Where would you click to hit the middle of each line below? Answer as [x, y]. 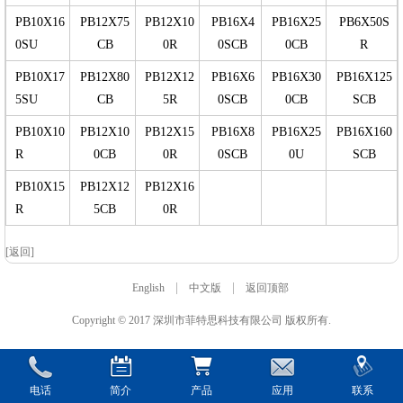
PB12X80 [105, 76]
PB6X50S [364, 22]
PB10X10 [40, 131]
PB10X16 [40, 22]
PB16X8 [233, 131]
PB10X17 [40, 76]
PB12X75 [105, 22]
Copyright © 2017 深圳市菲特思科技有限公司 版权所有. [201, 320]
